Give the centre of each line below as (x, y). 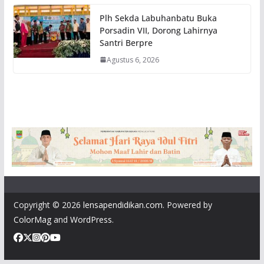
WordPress (91, 220)
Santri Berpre (126, 42)
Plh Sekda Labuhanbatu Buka (158, 18)
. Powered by (187, 205)
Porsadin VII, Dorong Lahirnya (158, 30)
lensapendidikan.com (123, 205)
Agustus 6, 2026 (133, 60)
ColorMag (32, 220)
